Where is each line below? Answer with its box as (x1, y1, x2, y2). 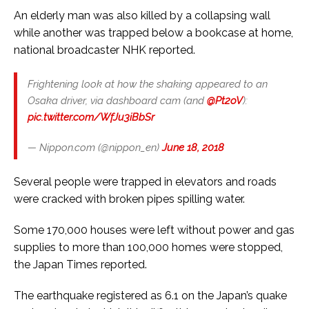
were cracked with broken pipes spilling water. (14, 192, 245, 206)
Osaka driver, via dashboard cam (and (28, 94, 207, 107)
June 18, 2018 (162, 141, 224, 154)
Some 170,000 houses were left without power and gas (14, 223, 295, 237)
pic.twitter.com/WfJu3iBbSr (28, 110, 154, 123)
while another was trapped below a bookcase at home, (14, 26, 293, 39)
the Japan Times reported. (14, 257, 147, 271)
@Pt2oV (207, 94, 243, 107)
